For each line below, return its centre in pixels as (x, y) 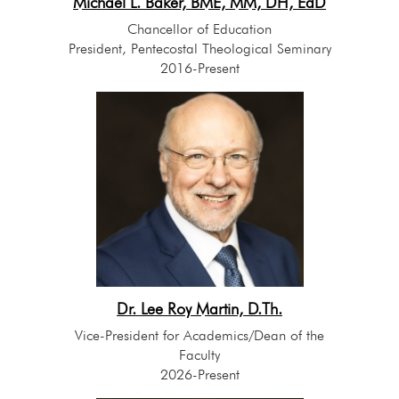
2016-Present (199, 69)
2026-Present (199, 375)
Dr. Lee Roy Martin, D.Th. (199, 309)
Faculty (199, 355)
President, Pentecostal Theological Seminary (199, 49)
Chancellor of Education (199, 29)
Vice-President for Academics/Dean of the (199, 336)
